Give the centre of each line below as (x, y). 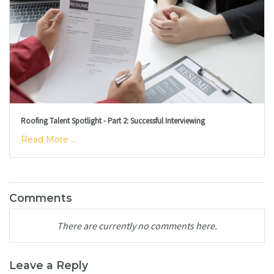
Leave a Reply (49, 265)
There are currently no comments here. (137, 225)
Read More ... (48, 140)
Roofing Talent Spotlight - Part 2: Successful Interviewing (113, 120)
